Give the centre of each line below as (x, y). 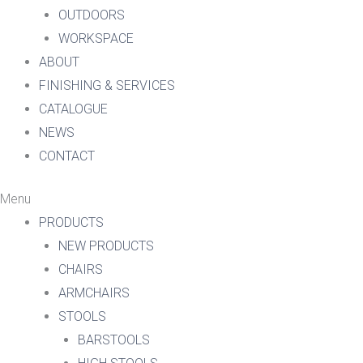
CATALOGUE (73, 109)
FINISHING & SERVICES (107, 85)
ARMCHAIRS (94, 293)
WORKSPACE (96, 38)
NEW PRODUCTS (106, 246)
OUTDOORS (92, 15)
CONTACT (67, 156)
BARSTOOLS (114, 340)
